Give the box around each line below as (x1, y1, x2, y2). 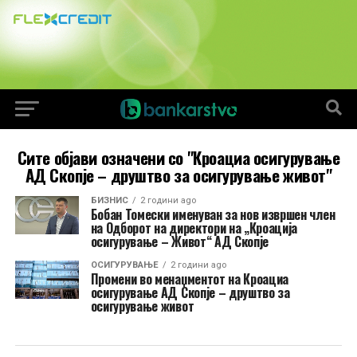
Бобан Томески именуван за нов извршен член (90, 205, 335, 224)
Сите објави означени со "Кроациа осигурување (17, 145, 340, 170)
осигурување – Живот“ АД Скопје (90, 232, 269, 251)
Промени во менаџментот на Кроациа (90, 269, 289, 288)
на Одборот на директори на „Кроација (90, 218, 298, 237)
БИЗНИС (90, 195, 128, 206)
